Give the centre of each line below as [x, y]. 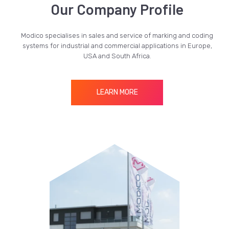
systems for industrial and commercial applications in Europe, [117, 45]
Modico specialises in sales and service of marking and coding [117, 35]
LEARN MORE [117, 92]
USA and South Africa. [117, 56]
